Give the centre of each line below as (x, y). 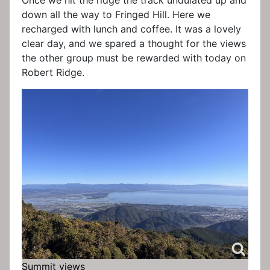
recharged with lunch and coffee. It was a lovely (131, 29)
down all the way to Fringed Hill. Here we (116, 15)
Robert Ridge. (53, 73)
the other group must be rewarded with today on (134, 58)
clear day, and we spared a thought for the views (134, 44)
